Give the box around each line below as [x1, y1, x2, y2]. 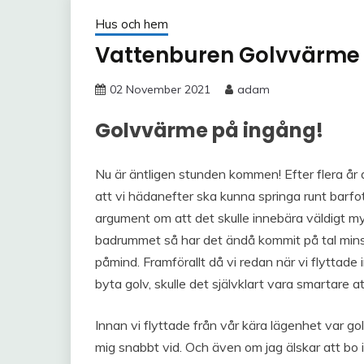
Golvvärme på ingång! [95, 117, 323, 145]
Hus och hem [95, 16, 168, 32]
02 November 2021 [110, 82, 210, 97]
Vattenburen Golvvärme [95, 41, 360, 71]
